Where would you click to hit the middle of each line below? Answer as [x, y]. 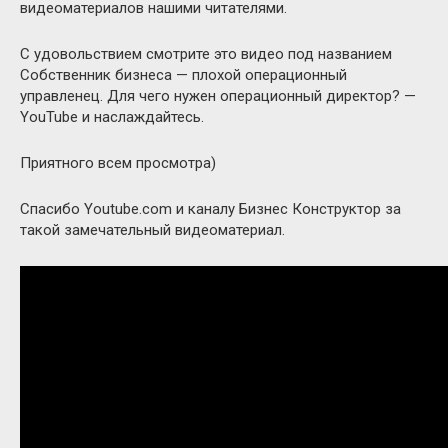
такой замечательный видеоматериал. [152, 230]
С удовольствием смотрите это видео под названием [206, 54]
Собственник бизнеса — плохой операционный [183, 75]
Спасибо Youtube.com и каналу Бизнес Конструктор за [210, 209]
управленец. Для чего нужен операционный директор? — [218, 96]
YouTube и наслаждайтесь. [112, 117]
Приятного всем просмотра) [118, 163]
